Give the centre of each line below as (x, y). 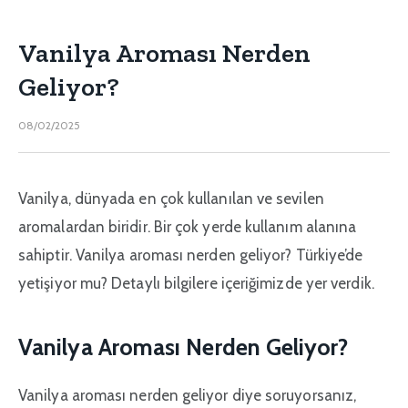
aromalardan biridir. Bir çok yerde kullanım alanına (188, 227)
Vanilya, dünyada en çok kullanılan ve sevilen (171, 199)
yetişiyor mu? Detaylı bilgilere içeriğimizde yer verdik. (196, 284)
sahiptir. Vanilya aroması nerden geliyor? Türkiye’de (191, 255)
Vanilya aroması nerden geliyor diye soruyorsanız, (188, 395)
